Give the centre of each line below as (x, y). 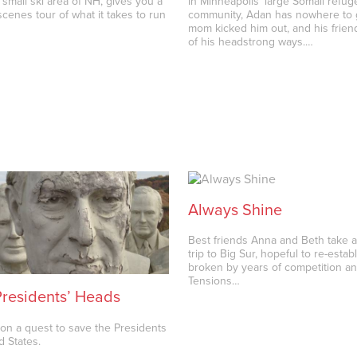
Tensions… (214, 281)
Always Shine (235, 210)
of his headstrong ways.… (251, 42)
